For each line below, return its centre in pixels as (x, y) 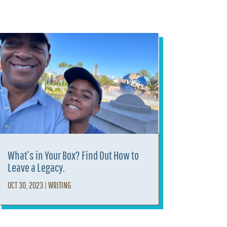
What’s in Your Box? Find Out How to (73, 155)
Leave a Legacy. (36, 167)
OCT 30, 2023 (25, 185)
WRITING (59, 185)
